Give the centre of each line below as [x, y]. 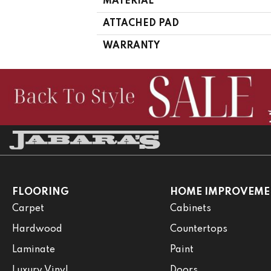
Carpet [28, 208]
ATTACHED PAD [141, 23]
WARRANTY [131, 46]
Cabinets [190, 208]
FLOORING [41, 192]
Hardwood [37, 229]
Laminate [34, 250]
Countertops [198, 229]
